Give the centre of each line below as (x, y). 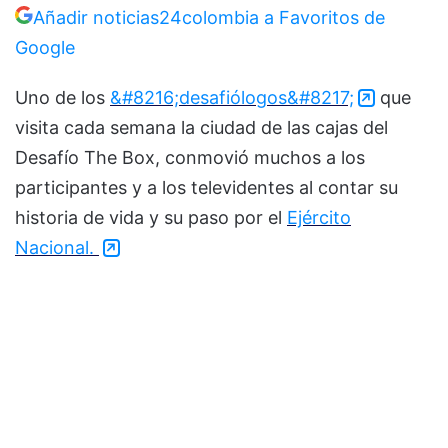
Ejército (319, 217)
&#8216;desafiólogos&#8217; (232, 97)
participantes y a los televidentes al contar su (206, 187)
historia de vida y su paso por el (151, 217)
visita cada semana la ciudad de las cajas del (201, 127)
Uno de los (62, 97)
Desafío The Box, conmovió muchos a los (190, 157)
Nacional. (57, 247)
